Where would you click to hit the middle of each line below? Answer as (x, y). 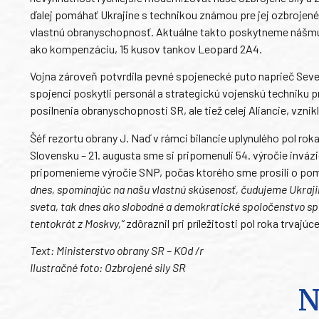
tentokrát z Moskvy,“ (77, 223)
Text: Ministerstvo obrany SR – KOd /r (117, 250)
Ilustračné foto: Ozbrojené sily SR (108, 267)
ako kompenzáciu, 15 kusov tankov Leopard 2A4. (146, 48)
